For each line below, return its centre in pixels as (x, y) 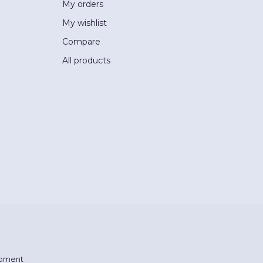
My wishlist (85, 23)
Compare (81, 42)
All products (86, 60)
